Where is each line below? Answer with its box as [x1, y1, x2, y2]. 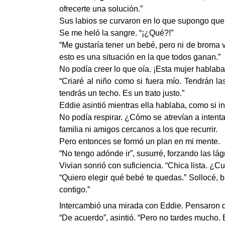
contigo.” [59, 185, 90, 194]
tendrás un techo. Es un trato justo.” [59, 89, 184, 97]
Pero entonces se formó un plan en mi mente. [59, 137, 220, 146]
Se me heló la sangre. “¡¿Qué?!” [59, 29, 173, 37]
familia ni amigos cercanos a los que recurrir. [59, 125, 217, 134]
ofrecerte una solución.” [59, 5, 143, 13]
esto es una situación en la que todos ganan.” [59, 53, 220, 61]
